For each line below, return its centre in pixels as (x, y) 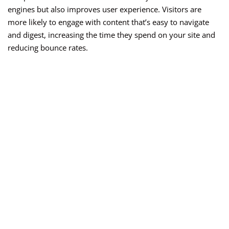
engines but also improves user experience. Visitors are (105, 9)
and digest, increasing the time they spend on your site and (111, 35)
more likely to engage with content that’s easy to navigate (108, 22)
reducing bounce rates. (48, 48)
